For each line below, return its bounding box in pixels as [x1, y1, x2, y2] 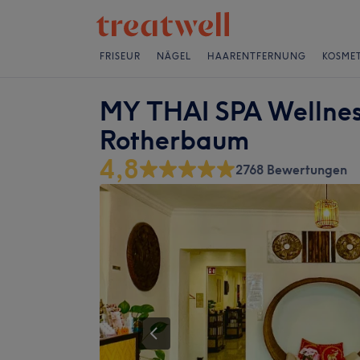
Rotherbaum [100, 125, 249, 156]
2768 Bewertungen [235, 162, 347, 178]
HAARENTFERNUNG [207, 51, 306, 62]
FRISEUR [100, 51, 141, 62]
